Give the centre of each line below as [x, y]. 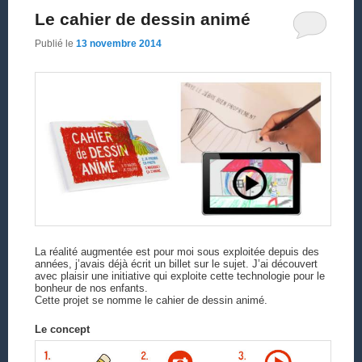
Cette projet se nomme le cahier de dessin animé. [151, 301]
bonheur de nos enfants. [91, 288]
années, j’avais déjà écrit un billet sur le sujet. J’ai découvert [176, 264]
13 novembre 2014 [118, 43]
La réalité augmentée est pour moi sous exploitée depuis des [177, 252]
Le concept [62, 330]
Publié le [55, 43]
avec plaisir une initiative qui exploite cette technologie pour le [179, 276]
